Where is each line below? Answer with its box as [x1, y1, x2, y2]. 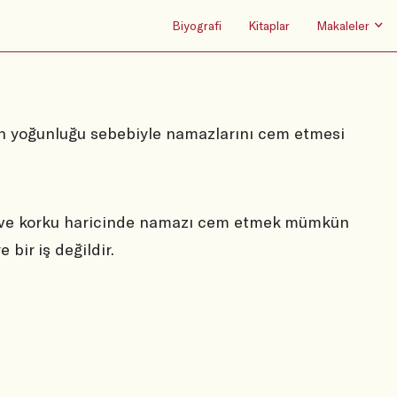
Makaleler [315, 18, 370, 33]
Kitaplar [247, 18, 290, 33]
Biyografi [171, 18, 222, 33]
